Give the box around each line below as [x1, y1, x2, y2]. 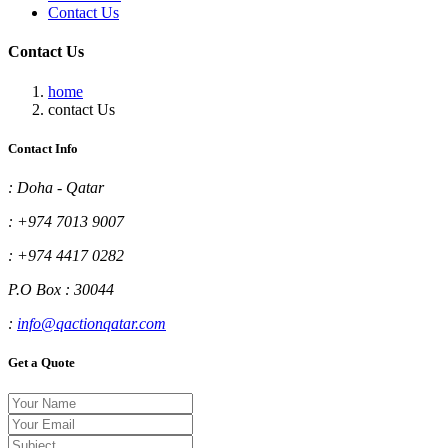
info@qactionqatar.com [17, 314, 166, 332]
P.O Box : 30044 [8, 280, 114, 298]
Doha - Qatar [13, 178, 104, 196]
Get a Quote [8, 355, 75, 371]
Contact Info [8, 140, 78, 156]
